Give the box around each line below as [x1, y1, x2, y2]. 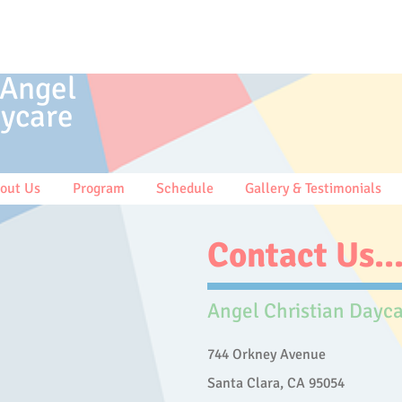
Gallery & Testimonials [245, 179, 381, 197]
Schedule [156, 179, 214, 197]
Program [72, 179, 125, 197]
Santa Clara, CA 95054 [207, 374, 345, 392]
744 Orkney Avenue [207, 345, 326, 363]
